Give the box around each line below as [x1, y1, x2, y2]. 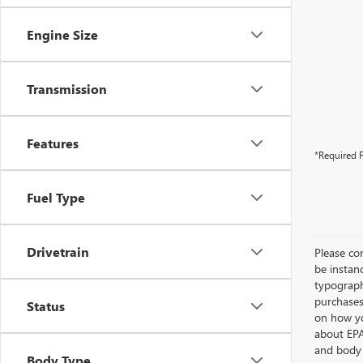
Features [27, 135, 79, 152]
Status [27, 297, 65, 314]
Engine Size [27, 26, 98, 43]
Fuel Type [27, 189, 85, 206]
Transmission [27, 80, 107, 97]
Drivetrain [27, 243, 89, 260]
